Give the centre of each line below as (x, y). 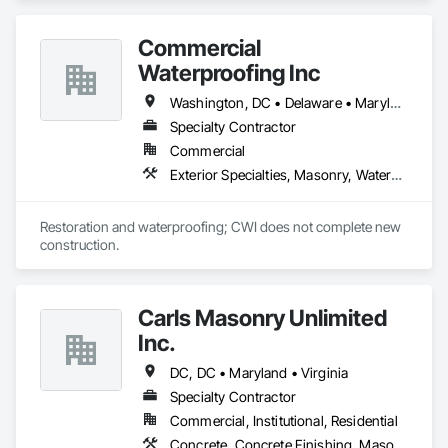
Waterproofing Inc (229, 72)
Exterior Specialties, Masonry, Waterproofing (397, 174)
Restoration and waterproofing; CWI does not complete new (220, 226)
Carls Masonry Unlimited (262, 317)
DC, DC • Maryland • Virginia (259, 372)
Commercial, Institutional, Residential (284, 420)
